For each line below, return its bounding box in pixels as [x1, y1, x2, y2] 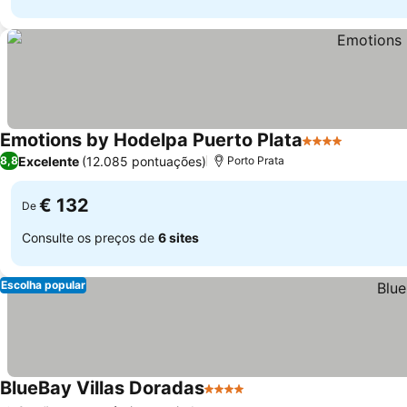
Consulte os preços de [22, 229, 158, 245]
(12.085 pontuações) [82, 153, 206, 169]
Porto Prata [227, 154, 284, 167]
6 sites [158, 229, 199, 245]
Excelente [18, 153, 79, 169]
